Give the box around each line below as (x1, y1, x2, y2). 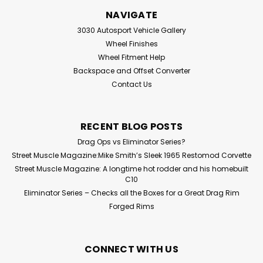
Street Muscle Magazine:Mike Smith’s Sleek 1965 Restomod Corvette (12, 150, 251, 160)
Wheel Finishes (105, 38, 158, 49)
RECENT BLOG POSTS (80, 119, 183, 133)
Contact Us (111, 79, 152, 89)
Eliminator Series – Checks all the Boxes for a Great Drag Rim (23, 187, 240, 198)
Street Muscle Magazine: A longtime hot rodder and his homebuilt (15, 163, 248, 174)
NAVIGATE (106, 8, 157, 22)
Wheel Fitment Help (98, 52, 165, 62)
